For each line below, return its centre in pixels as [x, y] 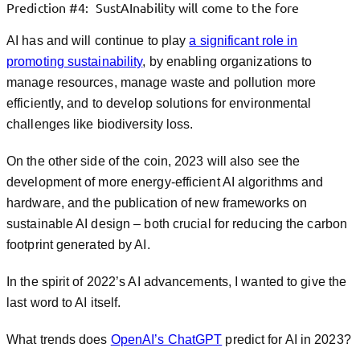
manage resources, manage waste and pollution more [161, 82]
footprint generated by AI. [78, 245]
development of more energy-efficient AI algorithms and [165, 182]
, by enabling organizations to [227, 61]
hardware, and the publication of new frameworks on [157, 203]
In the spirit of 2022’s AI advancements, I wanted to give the [177, 282]
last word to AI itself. [64, 303]
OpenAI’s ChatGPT [166, 340]
